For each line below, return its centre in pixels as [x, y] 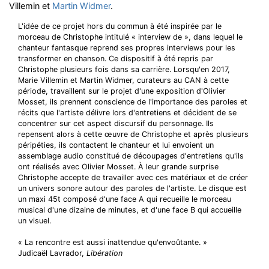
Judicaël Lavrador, [52, 253]
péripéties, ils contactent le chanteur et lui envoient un [116, 145]
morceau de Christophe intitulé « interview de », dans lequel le [130, 37]
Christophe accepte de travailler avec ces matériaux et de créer [133, 177]
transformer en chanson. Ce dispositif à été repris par [116, 59]
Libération [104, 253]
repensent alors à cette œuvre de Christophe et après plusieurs [133, 134]
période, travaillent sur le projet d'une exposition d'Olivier [122, 91]
